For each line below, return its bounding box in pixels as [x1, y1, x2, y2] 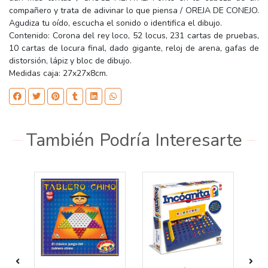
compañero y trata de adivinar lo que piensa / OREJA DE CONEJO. [9, 4, 259, 16]
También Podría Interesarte [26, 127, 242, 152]
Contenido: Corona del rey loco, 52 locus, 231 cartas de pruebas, [9, 29, 259, 41]
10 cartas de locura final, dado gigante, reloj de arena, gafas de [9, 42, 259, 54]
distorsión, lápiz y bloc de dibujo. [9, 54, 132, 66]
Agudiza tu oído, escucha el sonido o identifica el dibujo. [9, 17, 222, 29]
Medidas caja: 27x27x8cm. [9, 67, 108, 79]
